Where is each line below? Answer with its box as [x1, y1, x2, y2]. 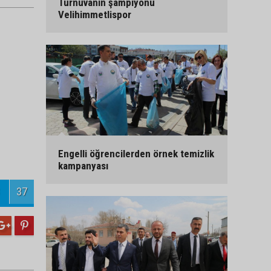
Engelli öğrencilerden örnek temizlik [58, 148, 214, 160]
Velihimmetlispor [58, 8, 131, 21]
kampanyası [58, 160, 108, 172]
